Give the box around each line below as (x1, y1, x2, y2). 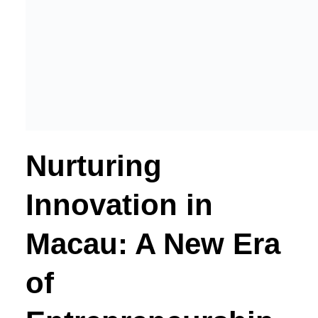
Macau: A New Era (25, 227, 280, 261)
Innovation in (25, 188, 213, 222)
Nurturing (25, 149, 162, 183)
